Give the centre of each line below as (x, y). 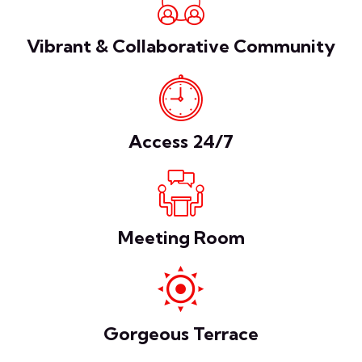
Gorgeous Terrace (181, 333)
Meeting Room (181, 237)
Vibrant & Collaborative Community (181, 46)
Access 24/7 (181, 142)
